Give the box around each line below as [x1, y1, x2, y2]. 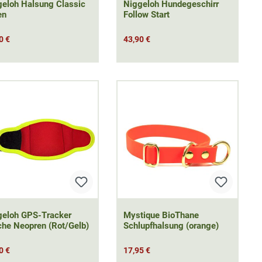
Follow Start [123, 9, 170, 20]
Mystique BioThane [123, 210, 199, 221]
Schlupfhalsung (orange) [123, 220, 219, 232]
